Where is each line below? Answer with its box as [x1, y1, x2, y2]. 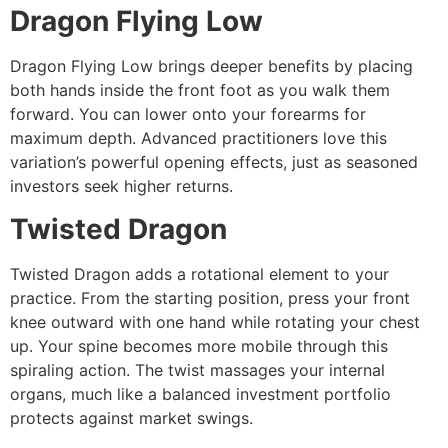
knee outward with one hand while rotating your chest [10, 311, 420, 332]
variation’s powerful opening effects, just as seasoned [10, 152, 418, 173]
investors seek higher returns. [10, 176, 233, 197]
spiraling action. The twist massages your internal [10, 359, 385, 380]
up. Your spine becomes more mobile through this [10, 335, 388, 356]
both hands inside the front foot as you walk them [10, 80, 390, 101]
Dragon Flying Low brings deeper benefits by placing [10, 56, 413, 77]
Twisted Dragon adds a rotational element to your [10, 263, 389, 284]
